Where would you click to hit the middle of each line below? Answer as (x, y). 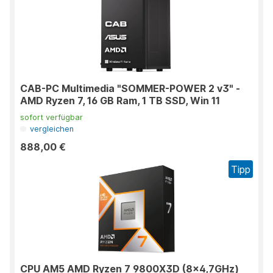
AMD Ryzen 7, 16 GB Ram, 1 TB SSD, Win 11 (120, 101)
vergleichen (52, 129)
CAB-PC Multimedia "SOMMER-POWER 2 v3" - (130, 89)
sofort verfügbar (51, 118)
